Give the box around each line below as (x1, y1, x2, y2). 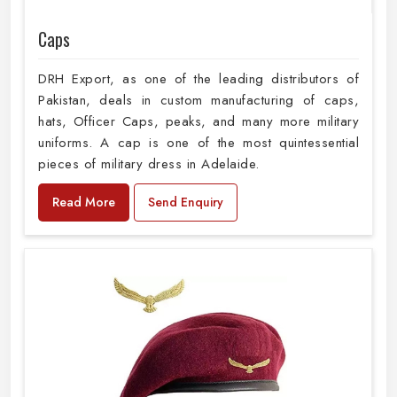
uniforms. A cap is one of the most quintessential (38, 133, 359, 153)
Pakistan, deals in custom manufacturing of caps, (38, 90, 359, 111)
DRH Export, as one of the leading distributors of (38, 69, 359, 90)
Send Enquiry (148, 193, 223, 212)
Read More (52, 193, 115, 212)
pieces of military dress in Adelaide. (38, 154, 264, 175)
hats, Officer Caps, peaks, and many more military (38, 112, 359, 132)
